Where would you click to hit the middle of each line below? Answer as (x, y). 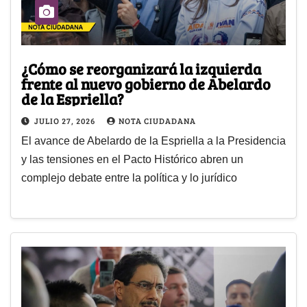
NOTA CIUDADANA (157, 120)
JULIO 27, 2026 (66, 120)
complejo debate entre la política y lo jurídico (129, 177)
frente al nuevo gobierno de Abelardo (146, 83)
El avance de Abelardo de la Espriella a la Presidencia (153, 140)
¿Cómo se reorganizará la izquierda (141, 68)
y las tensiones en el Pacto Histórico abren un (132, 159)
